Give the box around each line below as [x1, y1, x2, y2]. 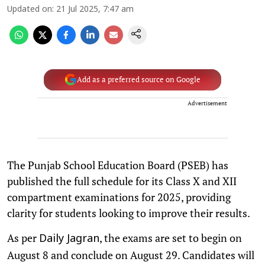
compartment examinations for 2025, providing [7, 189, 231, 204]
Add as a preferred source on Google [76, 75, 201, 85]
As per [7, 230, 39, 245]
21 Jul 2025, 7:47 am [56, 4, 134, 15]
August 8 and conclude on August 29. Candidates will [7, 247, 254, 262]
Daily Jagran [39, 232, 99, 246]
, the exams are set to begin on [99, 230, 242, 245]
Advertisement [188, 99, 227, 107]
